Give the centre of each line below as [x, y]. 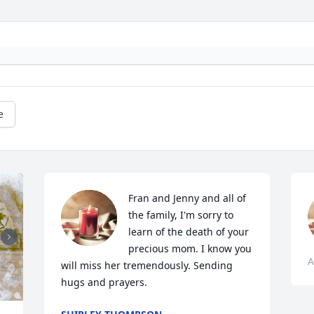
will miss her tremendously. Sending [147, 266]
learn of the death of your [189, 232]
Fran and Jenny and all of [187, 198]
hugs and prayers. [104, 282]
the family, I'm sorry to [181, 215]
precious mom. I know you [190, 249]
